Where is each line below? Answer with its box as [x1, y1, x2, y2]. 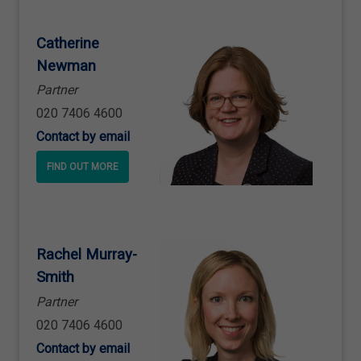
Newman [36, 56, 96, 75]
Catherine [36, 34, 99, 52]
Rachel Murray [36, 246, 132, 264]
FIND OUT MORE [47, 160, 118, 172]
